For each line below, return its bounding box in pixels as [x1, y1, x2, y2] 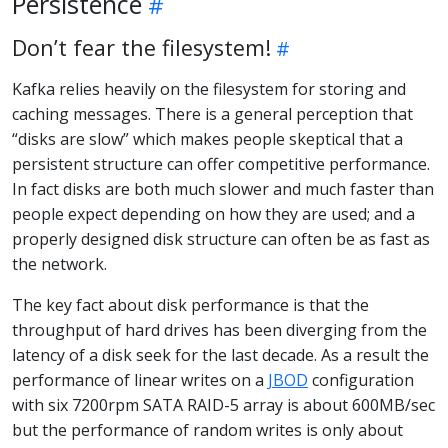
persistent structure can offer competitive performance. [12, 152, 430, 175]
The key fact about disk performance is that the [12, 293, 369, 316]
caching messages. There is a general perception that [12, 102, 413, 125]
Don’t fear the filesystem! [12, 32, 271, 62]
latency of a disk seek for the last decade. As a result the [12, 343, 429, 366]
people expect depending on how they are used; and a [12, 202, 415, 225]
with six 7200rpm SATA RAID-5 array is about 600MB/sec [12, 393, 435, 416]
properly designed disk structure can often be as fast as [12, 227, 430, 250]
